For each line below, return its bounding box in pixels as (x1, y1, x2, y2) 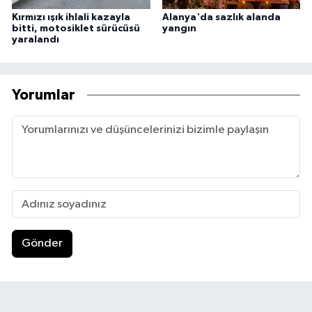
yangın (162, 23, 196, 33)
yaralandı (12, 34, 59, 45)
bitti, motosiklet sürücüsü (12, 23, 140, 33)
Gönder (21, 237, 63, 250)
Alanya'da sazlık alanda (162, 12, 281, 22)
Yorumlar (12, 88, 75, 103)
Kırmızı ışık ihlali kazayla (12, 12, 130, 22)
